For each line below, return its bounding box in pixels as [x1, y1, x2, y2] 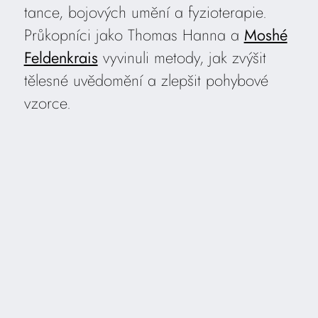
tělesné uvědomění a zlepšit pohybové [23, 69, 268, 92]
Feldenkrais [23, 46, 98, 70]
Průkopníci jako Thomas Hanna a [23, 23, 244, 47]
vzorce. [23, 92, 71, 115]
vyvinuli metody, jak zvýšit [97, 46, 266, 70]
